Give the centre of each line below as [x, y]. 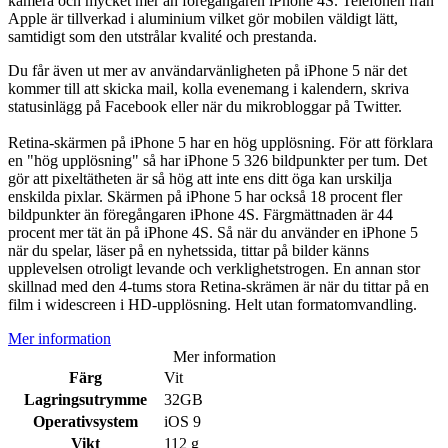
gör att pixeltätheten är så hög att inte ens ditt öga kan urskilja [200, 179]
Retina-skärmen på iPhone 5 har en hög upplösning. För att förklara [220, 143]
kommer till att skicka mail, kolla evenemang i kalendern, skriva [208, 89]
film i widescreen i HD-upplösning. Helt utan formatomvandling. [212, 305]
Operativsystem [85, 422]
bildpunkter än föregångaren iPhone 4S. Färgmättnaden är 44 [200, 215]
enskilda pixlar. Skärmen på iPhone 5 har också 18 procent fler [205, 197]
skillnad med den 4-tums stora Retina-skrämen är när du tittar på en [218, 287]
